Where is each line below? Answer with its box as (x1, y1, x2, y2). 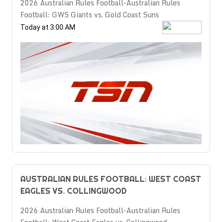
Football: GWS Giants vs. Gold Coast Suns (20, 9, 159, 20)
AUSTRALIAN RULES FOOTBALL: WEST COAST (20, 173, 201, 184)
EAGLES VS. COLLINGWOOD (20, 185, 127, 196)
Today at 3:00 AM (20, 23, 75, 31)
